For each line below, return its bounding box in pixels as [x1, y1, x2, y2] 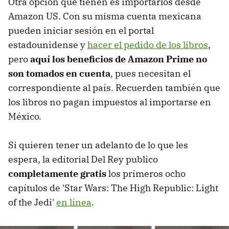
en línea [56, 196, 91, 208]
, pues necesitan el [110, 67, 191, 79]
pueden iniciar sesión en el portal [8, 24, 154, 36]
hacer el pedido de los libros [87, 38, 208, 51]
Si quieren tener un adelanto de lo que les [8, 139, 188, 151]
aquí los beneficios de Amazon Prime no [30, 53, 207, 65]
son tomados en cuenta [8, 67, 110, 79]
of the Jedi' [8, 196, 56, 208]
